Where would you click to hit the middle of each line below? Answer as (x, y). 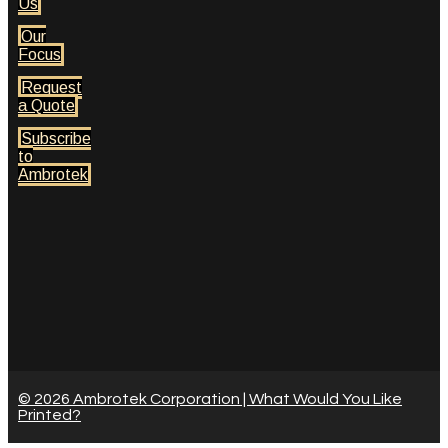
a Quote (46, 106)
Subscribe (56, 139)
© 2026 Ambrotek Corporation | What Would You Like (210, 399)
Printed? (49, 415)
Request (51, 88)
